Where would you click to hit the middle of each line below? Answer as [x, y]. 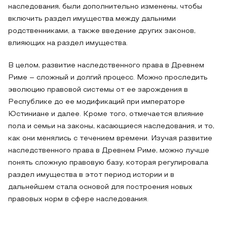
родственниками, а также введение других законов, [102, 31]
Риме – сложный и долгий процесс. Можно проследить [108, 78]
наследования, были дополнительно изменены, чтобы [105, 7]
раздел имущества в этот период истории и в [91, 175]
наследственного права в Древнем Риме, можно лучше [109, 151]
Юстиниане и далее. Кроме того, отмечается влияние [106, 114]
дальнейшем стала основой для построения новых [100, 187]
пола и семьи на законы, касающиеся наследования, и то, [111, 126]
